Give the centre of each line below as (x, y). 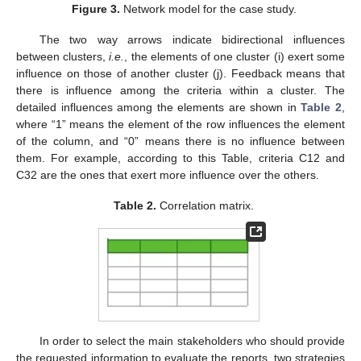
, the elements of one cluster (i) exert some (235, 57)
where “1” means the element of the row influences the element (180, 124)
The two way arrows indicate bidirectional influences (192, 40)
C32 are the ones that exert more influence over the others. (168, 175)
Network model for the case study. (208, 8)
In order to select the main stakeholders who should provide (192, 341)
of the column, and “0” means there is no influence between (180, 141)
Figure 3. (95, 8)
